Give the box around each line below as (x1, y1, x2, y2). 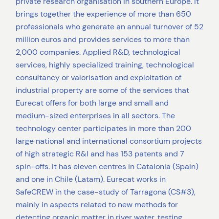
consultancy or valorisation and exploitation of (16, 72, 181, 83)
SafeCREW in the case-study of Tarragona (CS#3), (16, 186, 196, 197)
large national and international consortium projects (16, 135, 202, 146)
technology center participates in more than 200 (16, 123, 191, 133)
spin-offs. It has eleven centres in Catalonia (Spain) (16, 161, 198, 172)
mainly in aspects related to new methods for (16, 199, 178, 210)
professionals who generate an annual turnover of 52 (16, 21, 203, 32)
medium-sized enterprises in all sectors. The (16, 110, 175, 121)
